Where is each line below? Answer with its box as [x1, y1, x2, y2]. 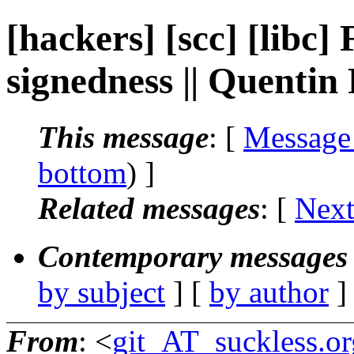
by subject [38, 274, 165, 309]
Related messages [38, 190, 260, 225]
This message [38, 119, 209, 154]
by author [209, 274, 329, 309]
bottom [38, 155, 126, 190]
